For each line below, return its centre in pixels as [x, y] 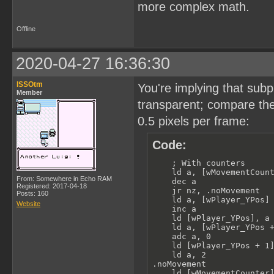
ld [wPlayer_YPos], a [211, 218]
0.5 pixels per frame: [194, 121]
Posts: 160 [32, 193]
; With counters [199, 163]
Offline [26, 28]
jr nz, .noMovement [206, 190]
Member [29, 92]
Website [28, 203]
